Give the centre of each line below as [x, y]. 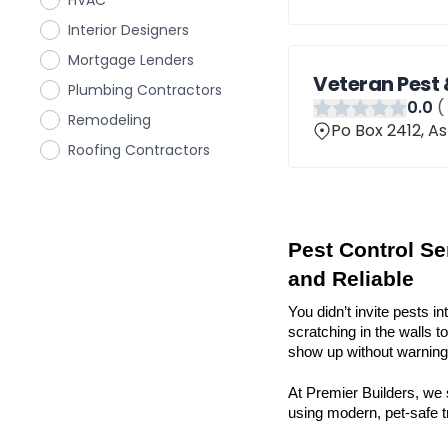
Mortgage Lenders [131, 60]
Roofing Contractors [139, 150]
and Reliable [351, 279]
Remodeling [109, 120]
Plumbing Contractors [145, 90]
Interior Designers [128, 30]
